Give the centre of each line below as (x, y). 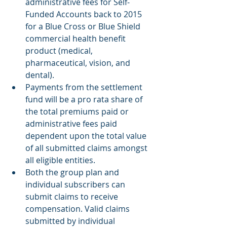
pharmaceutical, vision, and (79, 63)
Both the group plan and (73, 173)
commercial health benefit (77, 39)
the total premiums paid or (78, 112)
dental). (41, 75)
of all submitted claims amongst (87, 148)
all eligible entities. (61, 160)
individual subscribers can (76, 185)
